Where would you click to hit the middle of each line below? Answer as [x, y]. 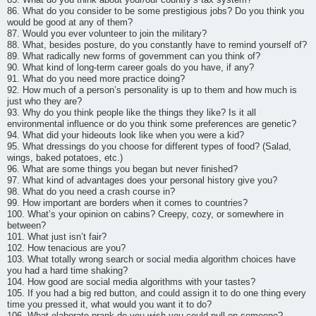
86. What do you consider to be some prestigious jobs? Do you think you [156, 11]
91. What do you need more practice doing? [96, 79]
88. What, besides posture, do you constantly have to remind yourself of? [157, 45]
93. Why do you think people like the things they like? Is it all [132, 113]
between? [26, 225]
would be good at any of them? [70, 22]
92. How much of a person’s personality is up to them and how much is [152, 90]
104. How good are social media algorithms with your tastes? [131, 282]
